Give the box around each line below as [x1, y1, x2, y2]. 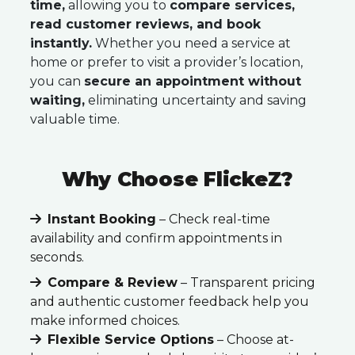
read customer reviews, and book [30, 17, 261, 32]
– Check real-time [156, 212, 270, 227]
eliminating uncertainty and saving [85, 93, 307, 108]
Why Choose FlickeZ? [61, 167, 294, 191]
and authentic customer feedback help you [30, 294, 309, 309]
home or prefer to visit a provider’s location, [30, 55, 303, 70]
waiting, [30, 93, 85, 108]
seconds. [30, 250, 84, 265]
